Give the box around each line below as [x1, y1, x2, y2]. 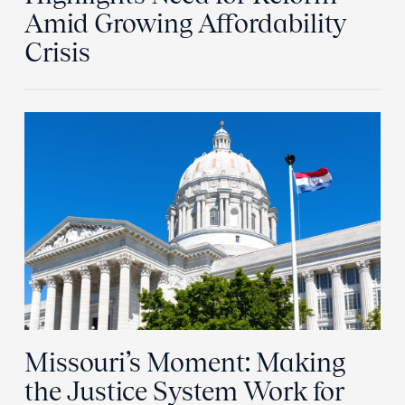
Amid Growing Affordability [24, 8, 346, 39]
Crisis [24, 37, 96, 68]
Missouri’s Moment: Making [24, 347, 345, 378]
